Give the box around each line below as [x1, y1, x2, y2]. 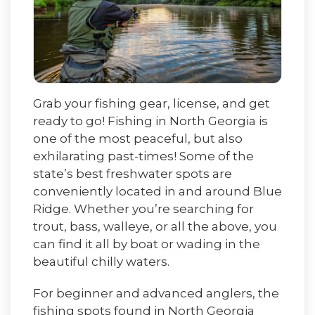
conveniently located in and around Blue [33, 184, 282, 198]
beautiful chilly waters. [33, 254, 169, 269]
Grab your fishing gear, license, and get [33, 96, 270, 110]
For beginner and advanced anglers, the [33, 285, 279, 300]
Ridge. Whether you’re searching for [33, 201, 254, 216]
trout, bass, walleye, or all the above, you [33, 219, 277, 233]
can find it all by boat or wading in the [33, 236, 260, 251]
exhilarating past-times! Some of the [33, 148, 254, 163]
